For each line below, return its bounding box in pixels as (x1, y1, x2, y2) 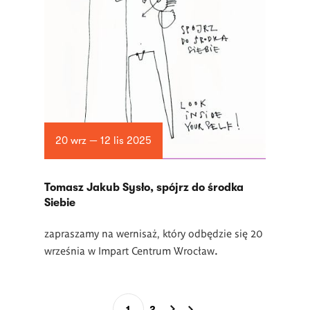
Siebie (44, 197, 75, 209)
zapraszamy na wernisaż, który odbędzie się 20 (44, 226, 263, 239)
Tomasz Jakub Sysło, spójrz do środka (44, 181, 244, 194)
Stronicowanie (14, 293, 86, 307)
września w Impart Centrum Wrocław (44, 244, 215, 257)
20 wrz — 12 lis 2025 (55, 134, 152, 147)
